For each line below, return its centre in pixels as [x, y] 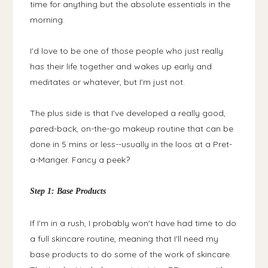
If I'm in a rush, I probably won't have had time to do [133, 223]
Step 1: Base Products [68, 191]
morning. [48, 19]
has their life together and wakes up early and [121, 66]
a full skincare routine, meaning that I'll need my [124, 238]
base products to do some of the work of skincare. [131, 254]
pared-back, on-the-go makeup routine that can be [132, 128]
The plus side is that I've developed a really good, [128, 113]
